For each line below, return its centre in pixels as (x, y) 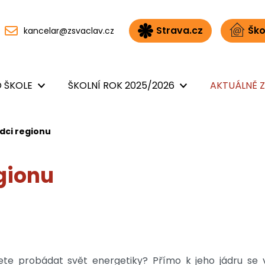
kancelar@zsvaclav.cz (69, 30)
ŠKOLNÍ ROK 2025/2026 (121, 86)
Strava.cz (179, 30)
